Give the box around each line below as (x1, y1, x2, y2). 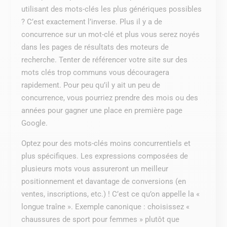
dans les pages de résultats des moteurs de (21, 42, 169, 52)
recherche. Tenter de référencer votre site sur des (21, 55, 188, 64)
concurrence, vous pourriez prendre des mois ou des (21, 93, 199, 102)
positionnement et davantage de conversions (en (21, 176, 186, 186)
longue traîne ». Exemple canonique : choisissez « (21, 202, 190, 211)
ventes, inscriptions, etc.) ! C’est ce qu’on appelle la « (21, 189, 200, 199)
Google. (21, 118, 48, 128)
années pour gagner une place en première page (21, 105, 183, 115)
